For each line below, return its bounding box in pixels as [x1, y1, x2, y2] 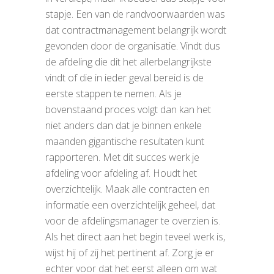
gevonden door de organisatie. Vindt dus [45, 39, 220, 53]
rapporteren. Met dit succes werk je [45, 150, 199, 164]
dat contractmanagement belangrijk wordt [45, 23, 226, 37]
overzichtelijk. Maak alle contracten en [45, 182, 210, 196]
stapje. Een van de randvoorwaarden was [45, 7, 225, 21]
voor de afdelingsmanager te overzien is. [45, 214, 220, 228]
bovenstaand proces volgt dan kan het [45, 103, 211, 116]
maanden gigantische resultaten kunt [45, 135, 204, 148]
